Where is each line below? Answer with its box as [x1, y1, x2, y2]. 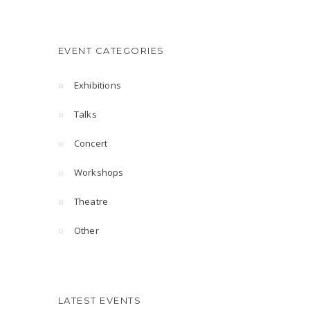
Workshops [73, 166, 124, 179]
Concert [73, 137, 108, 149]
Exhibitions [73, 79, 121, 91]
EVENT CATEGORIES [57, 45, 165, 56]
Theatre [73, 195, 109, 208]
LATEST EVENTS [57, 295, 141, 306]
